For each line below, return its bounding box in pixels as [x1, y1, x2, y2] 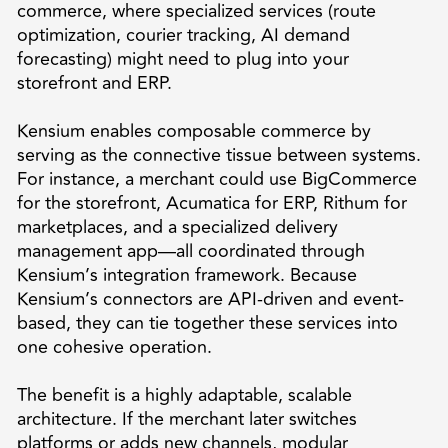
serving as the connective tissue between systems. [16, 140, 421, 169]
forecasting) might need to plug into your [16, 44, 349, 73]
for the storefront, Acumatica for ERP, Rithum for [16, 188, 407, 217]
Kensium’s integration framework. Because [16, 260, 357, 289]
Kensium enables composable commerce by [16, 116, 371, 145]
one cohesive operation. [16, 332, 212, 361]
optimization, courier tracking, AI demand [16, 20, 350, 49]
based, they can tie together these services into [16, 308, 398, 337]
